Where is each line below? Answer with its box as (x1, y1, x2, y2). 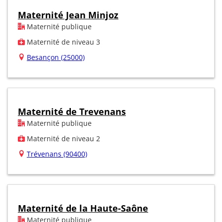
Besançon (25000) (27, 52, 85, 62)
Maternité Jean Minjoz (18, 8, 118, 21)
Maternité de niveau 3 (25, 37, 100, 47)
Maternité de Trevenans (18, 105, 126, 117)
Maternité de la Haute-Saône (18, 202, 148, 214)
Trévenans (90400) (27, 149, 87, 159)
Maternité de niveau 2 (25, 133, 100, 143)
